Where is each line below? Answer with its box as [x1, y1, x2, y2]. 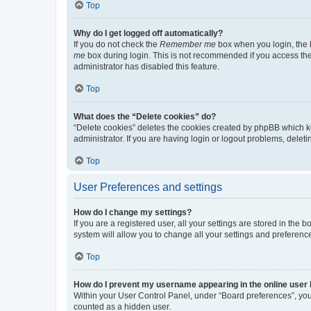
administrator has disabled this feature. [74, 61, 219, 72]
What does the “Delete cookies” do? [74, 111, 216, 121]
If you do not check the [74, 39, 160, 49]
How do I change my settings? [74, 207, 192, 217]
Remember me [160, 39, 216, 49]
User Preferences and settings [74, 180, 222, 193]
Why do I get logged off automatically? [74, 28, 223, 38]
